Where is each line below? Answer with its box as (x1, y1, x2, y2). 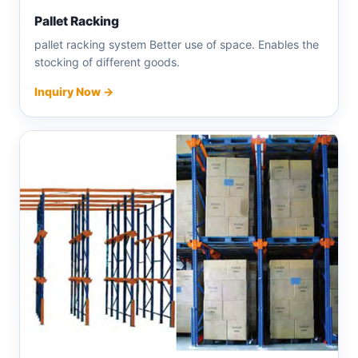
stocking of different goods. (34, 55, 180, 70)
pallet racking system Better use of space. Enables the (34, 38, 319, 52)
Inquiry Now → (34, 85, 113, 99)
